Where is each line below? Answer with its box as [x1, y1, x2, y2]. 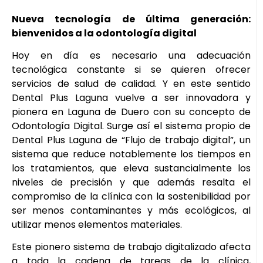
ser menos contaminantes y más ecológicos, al [12, 203, 251, 217]
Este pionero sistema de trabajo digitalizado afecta [12, 240, 251, 254]
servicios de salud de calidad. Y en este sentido [12, 76, 251, 90]
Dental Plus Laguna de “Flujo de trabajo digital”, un [12, 133, 251, 147]
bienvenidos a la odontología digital [12, 26, 197, 40]
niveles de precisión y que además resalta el [12, 175, 251, 189]
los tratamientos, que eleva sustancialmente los [12, 161, 251, 175]
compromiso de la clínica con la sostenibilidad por [12, 189, 251, 203]
